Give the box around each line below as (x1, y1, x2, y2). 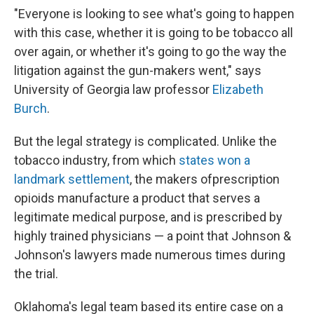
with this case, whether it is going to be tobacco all (14, 25, 293, 40)
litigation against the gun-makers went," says (14, 63, 261, 78)
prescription (212, 172, 280, 186)
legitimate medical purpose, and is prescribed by (14, 210, 282, 224)
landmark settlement (14, 172, 130, 186)
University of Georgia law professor (14, 82, 212, 97)
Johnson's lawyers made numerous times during (14, 247, 285, 262)
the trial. (14, 266, 58, 281)
